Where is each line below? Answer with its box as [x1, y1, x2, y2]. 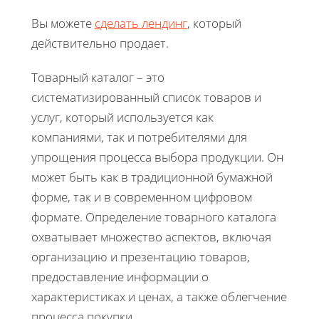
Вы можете [31, 14, 95, 31]
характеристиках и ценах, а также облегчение [31, 288, 287, 305]
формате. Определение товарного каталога [31, 208, 276, 225]
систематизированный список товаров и [31, 88, 261, 105]
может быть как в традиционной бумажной [31, 168, 273, 185]
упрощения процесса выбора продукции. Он [31, 148, 283, 165]
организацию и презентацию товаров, [31, 248, 250, 265]
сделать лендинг [95, 14, 187, 31]
